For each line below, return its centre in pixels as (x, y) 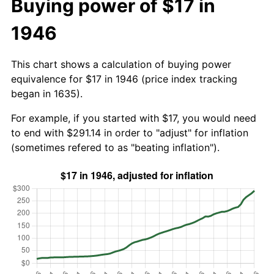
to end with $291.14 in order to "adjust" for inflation (130, 132)
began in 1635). (47, 93)
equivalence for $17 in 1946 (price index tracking (124, 79)
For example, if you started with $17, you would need (134, 118)
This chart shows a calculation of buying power (121, 64)
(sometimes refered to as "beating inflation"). (115, 147)
